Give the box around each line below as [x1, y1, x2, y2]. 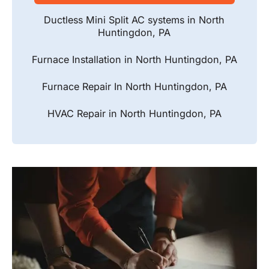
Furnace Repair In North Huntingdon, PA [41, 80, 227, 93]
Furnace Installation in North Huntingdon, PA [31, 53, 237, 66]
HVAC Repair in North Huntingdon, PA [47, 107, 222, 120]
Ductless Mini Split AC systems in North [44, 14, 225, 26]
